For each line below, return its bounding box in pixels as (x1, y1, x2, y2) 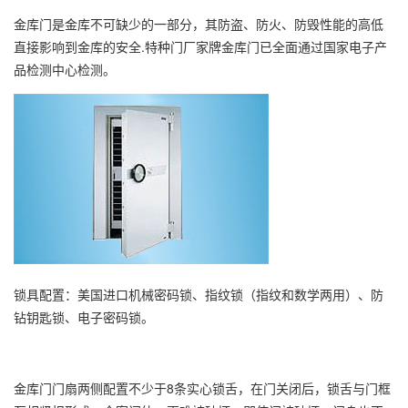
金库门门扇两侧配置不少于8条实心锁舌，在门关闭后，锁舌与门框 (14, 379, 391, 397)
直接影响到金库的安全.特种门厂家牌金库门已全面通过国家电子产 (14, 37, 387, 56)
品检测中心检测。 (14, 60, 116, 78)
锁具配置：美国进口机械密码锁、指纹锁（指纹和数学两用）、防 (14, 285, 383, 303)
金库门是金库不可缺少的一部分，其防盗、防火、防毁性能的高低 (14, 15, 383, 33)
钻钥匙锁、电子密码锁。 (14, 308, 154, 326)
